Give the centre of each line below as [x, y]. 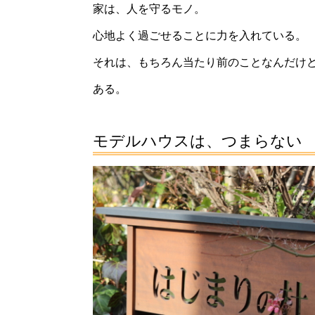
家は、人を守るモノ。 [149, 8]
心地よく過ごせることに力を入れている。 [200, 35]
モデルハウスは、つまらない [198, 141]
